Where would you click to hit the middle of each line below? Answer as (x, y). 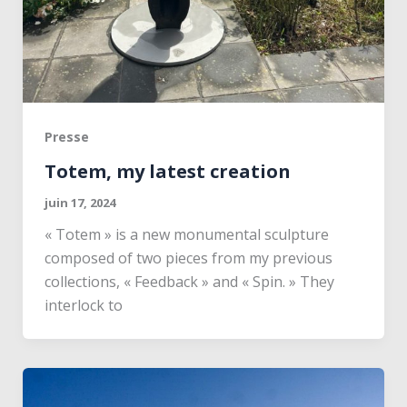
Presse (66, 136)
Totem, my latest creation (167, 171)
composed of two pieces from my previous (188, 258)
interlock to (83, 305)
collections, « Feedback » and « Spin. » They (189, 281)
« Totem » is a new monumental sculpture (186, 234)
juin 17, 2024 (79, 202)
